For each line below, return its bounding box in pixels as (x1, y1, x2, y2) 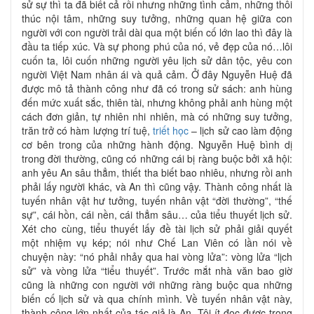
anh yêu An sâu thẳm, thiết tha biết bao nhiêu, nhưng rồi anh (22, 165, 292, 179)
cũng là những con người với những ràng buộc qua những (22, 277, 292, 292)
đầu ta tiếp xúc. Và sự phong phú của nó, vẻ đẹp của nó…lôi (22, 39, 292, 53)
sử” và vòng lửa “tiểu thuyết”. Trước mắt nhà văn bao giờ (22, 263, 292, 278)
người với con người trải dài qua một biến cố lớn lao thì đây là (22, 25, 292, 39)
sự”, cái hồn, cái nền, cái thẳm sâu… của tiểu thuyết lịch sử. (22, 207, 292, 221)
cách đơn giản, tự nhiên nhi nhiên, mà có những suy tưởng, (22, 109, 292, 123)
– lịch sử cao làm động (189, 123, 293, 137)
